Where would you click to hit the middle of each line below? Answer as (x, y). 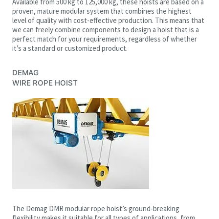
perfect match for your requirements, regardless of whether (105, 39)
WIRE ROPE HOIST (45, 83)
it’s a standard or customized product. (70, 48)
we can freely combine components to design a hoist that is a (106, 29)
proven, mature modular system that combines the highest (102, 11)
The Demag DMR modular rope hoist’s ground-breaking (96, 208)
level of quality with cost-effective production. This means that (108, 20)
